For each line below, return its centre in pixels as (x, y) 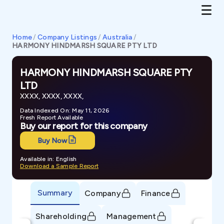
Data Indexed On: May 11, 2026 (65, 110)
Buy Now (52, 140)
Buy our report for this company (84, 126)
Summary (55, 192)
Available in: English (48, 159)
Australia (117, 37)
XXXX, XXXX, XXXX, (52, 96)
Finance (155, 193)
